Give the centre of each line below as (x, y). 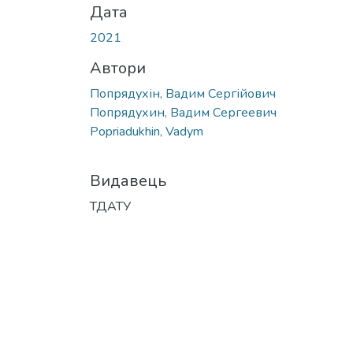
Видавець (128, 180)
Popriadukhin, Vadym (147, 131)
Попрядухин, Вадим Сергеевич (183, 112)
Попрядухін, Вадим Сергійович (183, 93)
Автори (118, 68)
